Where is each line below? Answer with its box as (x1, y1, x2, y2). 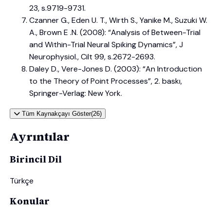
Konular (10, 195, 50, 208)
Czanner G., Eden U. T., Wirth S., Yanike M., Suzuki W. (29, 15, 207, 26)
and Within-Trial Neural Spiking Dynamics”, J (29, 39, 183, 50)
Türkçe (10, 175, 34, 186)
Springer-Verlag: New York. (29, 88, 122, 99)
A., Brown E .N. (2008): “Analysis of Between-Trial (29, 27, 200, 38)
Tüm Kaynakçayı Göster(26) (22, 110, 102, 118)
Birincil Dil (10, 153, 62, 166)
